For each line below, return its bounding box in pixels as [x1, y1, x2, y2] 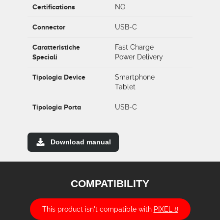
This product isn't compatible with [42, 205, 154, 213]
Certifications [32, 3, 75, 11]
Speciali [32, 53, 57, 61]
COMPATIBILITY [71, 178, 149, 189]
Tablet [115, 83, 136, 91]
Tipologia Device [32, 73, 85, 81]
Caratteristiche [32, 43, 80, 51]
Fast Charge [115, 43, 154, 51]
